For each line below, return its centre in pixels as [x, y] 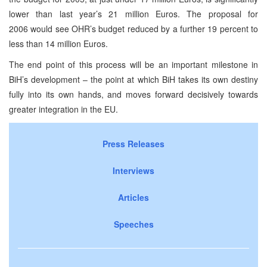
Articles [133, 197]
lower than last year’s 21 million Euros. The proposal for [133, 13]
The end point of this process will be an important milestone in [133, 64]
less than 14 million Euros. [58, 43]
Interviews [133, 170]
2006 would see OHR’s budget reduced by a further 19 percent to [133, 28]
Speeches [133, 224]
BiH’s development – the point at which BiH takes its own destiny [133, 79]
